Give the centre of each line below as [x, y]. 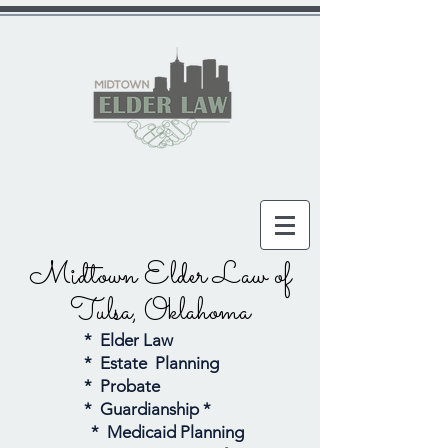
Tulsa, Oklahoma [160, 312]
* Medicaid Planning [169, 432]
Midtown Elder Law [151, 276]
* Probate [124, 386]
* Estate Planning [153, 363]
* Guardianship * [147, 409]
